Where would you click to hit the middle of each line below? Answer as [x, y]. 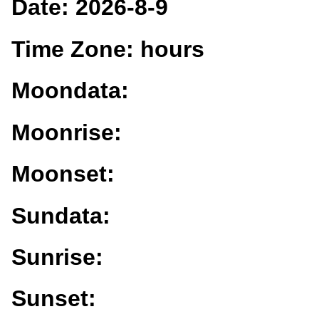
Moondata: [70, 91]
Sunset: [54, 299]
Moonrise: [67, 132]
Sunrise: [57, 257]
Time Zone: [76, 49]
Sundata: [61, 215]
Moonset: [63, 174]
